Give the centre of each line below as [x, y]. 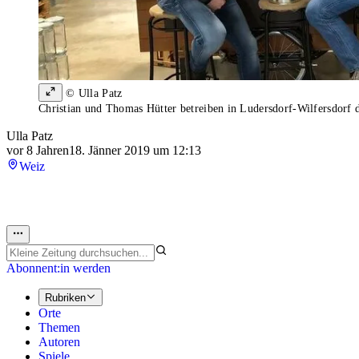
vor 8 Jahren [38, 151]
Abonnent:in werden [58, 268]
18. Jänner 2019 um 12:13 [135, 151]
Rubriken [65, 298]
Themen [59, 328]
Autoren [59, 342]
